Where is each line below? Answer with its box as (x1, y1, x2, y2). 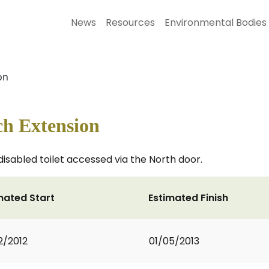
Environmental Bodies (165, 16, 267, 29)
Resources (106, 16, 155, 29)
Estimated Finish (148, 191, 228, 205)
